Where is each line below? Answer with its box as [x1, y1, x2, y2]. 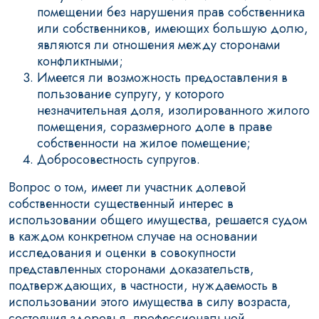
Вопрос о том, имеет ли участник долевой [9, 178, 246, 197]
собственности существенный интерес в [9, 194, 234, 213]
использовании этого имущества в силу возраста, [9, 293, 291, 311]
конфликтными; [37, 52, 123, 70]
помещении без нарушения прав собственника [37, 3, 305, 21]
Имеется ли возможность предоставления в [37, 68, 288, 87]
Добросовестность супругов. [37, 150, 200, 169]
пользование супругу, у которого [37, 85, 224, 103]
